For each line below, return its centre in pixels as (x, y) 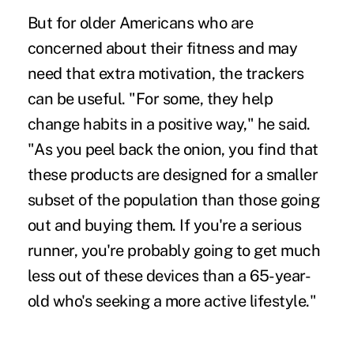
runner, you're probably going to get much (174, 250)
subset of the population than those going (173, 200)
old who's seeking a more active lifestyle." (172, 301)
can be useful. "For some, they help (150, 98)
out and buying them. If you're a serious (164, 225)
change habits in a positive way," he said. (169, 124)
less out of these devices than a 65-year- (169, 275)
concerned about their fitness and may (162, 48)
